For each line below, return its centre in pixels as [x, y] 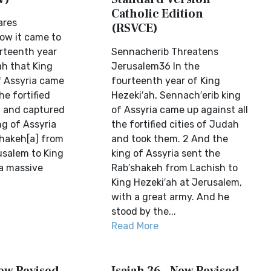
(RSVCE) [135, 28]
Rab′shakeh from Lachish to [175, 168]
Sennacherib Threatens [165, 52]
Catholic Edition [158, 14]
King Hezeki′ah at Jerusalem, [177, 182]
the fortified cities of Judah [175, 124]
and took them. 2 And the [170, 139]
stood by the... [144, 211]
